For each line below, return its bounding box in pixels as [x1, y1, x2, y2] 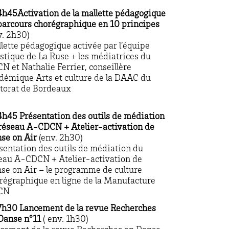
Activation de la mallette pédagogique [17, 9, 166, 19]
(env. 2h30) [39, 133, 83, 143]
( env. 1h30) [41, 215, 88, 224]
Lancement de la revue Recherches [19, 204, 156, 214]
